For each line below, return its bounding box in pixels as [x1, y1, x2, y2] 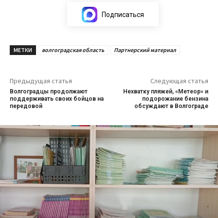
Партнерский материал [114, 46, 176, 54]
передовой [10, 102, 42, 109]
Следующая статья [150, 76, 208, 85]
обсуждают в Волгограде [134, 102, 208, 109]
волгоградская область [42, 46, 104, 54]
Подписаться [101, 10, 144, 18]
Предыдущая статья [10, 76, 72, 85]
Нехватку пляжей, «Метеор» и [123, 88, 208, 95]
